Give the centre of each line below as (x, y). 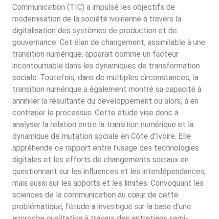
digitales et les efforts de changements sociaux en (100, 160)
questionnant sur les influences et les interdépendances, (109, 171)
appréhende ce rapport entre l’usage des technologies (106, 148)
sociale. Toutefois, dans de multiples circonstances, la (105, 77)
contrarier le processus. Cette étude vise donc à (95, 113)
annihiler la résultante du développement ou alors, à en (105, 101)
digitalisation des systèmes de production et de (95, 31)
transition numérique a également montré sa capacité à (107, 89)
